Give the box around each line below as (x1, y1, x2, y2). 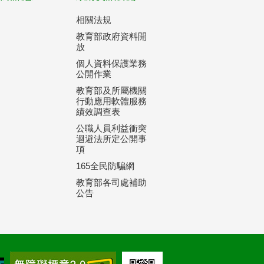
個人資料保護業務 (76, 58, 147, 68)
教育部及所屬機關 (76, 85, 147, 95)
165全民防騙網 (76, 161, 135, 171)
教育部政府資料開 (76, 31, 147, 41)
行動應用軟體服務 (76, 96, 147, 106)
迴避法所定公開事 (76, 134, 147, 144)
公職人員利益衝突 (76, 123, 147, 133)
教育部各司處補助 (76, 177, 147, 187)
